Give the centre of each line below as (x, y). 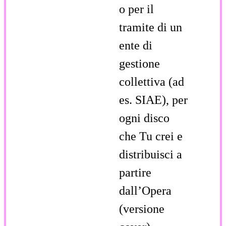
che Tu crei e (151, 136)
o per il (136, 9)
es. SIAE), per (153, 100)
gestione (139, 63)
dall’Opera (145, 190)
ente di (136, 45)
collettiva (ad (152, 81)
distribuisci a (151, 154)
